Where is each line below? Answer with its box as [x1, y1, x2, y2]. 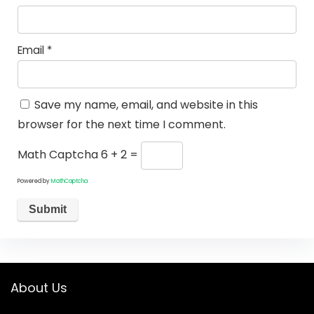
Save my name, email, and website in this [34, 96, 258, 113]
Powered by [17, 177, 51, 185]
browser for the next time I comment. [17, 116, 226, 132]
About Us [11, 279, 67, 297]
